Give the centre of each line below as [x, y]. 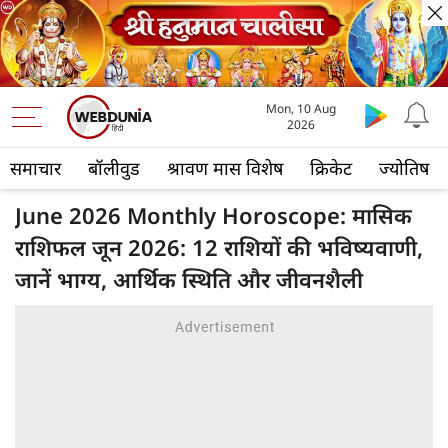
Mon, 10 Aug [300, 109]
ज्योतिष [404, 168]
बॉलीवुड [114, 168]
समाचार [35, 168]
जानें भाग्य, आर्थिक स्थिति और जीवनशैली [189, 279]
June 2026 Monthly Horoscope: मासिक [213, 215]
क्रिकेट [331, 168]
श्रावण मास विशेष [225, 168]
